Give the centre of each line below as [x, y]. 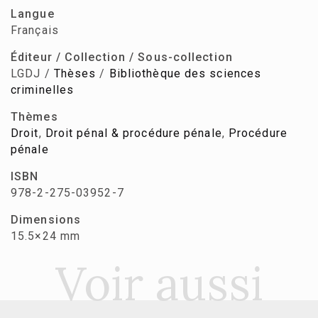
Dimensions [46, 220]
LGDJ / [32, 74]
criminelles [43, 90]
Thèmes [34, 117]
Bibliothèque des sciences [185, 74]
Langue [33, 14]
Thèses [75, 74]
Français [35, 31]
